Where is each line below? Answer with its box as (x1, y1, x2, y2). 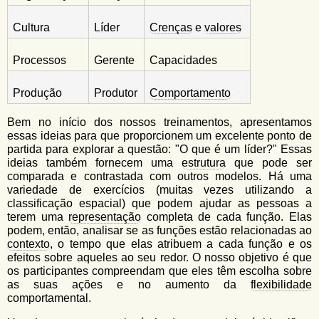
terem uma (7, 211, 69, 223)
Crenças (150, 21, 192, 33)
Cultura (13, 21, 50, 33)
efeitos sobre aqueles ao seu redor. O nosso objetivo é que (7, 251, 312, 263)
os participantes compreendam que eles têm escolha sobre (7, 265, 312, 277)
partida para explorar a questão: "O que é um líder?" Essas (7, 143, 312, 155)
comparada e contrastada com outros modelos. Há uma (7, 170, 312, 182)
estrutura (182, 157, 226, 169)
